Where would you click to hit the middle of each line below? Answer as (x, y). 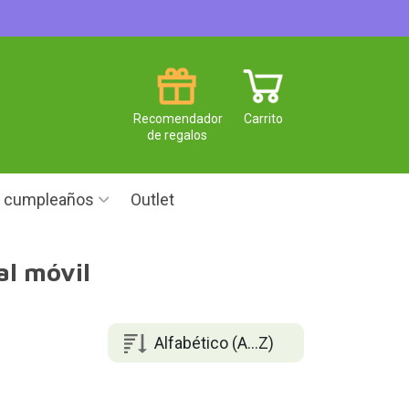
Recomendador (178, 118)
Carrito (263, 118)
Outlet (152, 199)
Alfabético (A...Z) (214, 342)
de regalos (177, 135)
